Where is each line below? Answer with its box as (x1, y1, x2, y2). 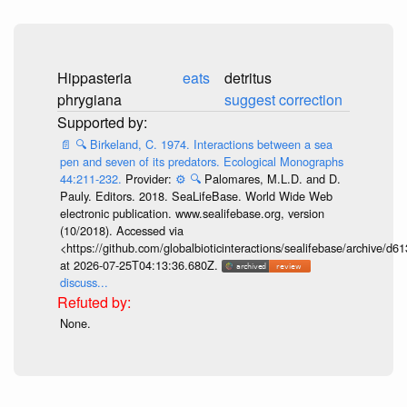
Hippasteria (57, 67, 132, 89)
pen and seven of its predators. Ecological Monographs (59, 152, 343, 170)
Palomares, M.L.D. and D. (203, 169, 341, 187)
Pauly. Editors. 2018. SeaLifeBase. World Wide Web (59, 186, 333, 204)
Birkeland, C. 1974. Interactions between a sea (89, 134, 333, 153)
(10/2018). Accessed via (59, 221, 184, 239)
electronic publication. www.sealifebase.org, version (59, 203, 324, 222)
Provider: (124, 169, 175, 187)
